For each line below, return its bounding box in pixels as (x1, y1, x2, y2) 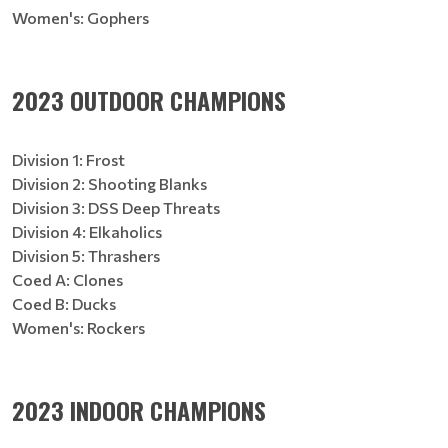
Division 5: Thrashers (12, 246, 160, 265)
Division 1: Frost (12, 150, 125, 169)
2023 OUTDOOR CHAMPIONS (12, 82, 286, 118)
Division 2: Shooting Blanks (12, 174, 207, 193)
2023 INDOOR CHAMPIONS (12, 392, 266, 428)
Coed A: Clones (12, 270, 123, 289)
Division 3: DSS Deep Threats (12, 198, 220, 217)
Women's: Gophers (12, 8, 149, 27)
